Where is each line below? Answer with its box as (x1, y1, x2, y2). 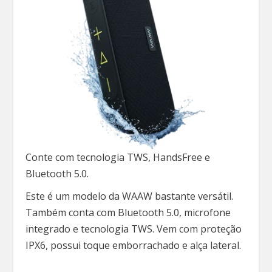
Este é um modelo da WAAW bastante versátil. (25, 189, 234, 203)
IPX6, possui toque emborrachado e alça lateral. (25, 238, 244, 252)
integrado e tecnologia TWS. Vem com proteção (25, 222, 242, 236)
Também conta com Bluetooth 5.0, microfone (25, 205, 231, 219)
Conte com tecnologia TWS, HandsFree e (25, 150, 211, 164)
